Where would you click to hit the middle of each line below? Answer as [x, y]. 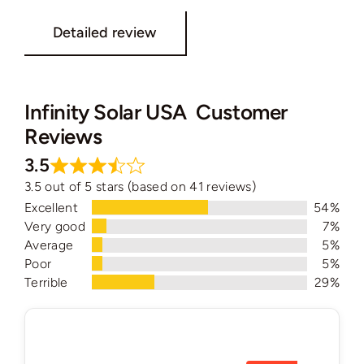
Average [49, 245]
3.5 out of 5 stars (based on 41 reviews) [140, 187]
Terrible [46, 283]
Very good [54, 227]
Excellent [51, 208]
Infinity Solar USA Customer [156, 111]
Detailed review [104, 32]
